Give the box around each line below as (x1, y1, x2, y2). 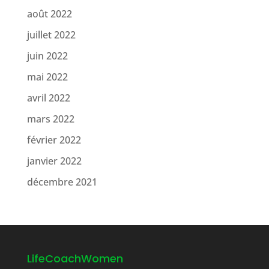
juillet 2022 (26, 28, 76, 41)
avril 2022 (26, 91, 70, 104)
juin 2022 (26, 49, 68, 62)
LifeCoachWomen (26, 251, 123, 266)
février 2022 (26, 133, 81, 147)
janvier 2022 (26, 154, 82, 168)
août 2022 (26, 7, 72, 20)
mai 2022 (26, 70, 68, 83)
